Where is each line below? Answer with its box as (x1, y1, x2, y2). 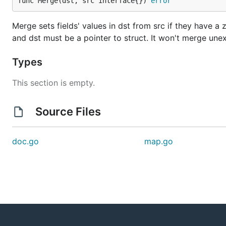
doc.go (12, 136, 39, 146)
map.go (144, 136, 174, 146)
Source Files (32, 105, 103, 118)
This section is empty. (12, 78, 95, 88)
